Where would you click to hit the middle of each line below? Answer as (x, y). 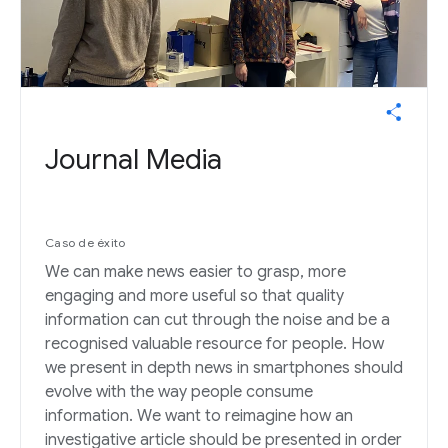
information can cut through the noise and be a (217, 320)
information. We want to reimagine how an (199, 416)
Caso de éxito (85, 243)
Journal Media (133, 160)
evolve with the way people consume (179, 392)
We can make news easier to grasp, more (195, 272)
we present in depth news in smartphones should (224, 368)
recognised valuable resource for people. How (214, 344)
